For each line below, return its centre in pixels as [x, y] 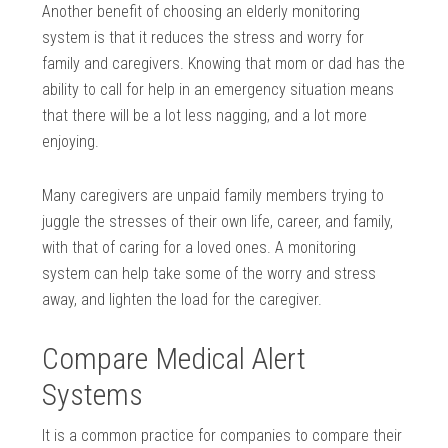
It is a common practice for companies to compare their [222, 436]
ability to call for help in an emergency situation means [218, 90]
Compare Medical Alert [174, 359]
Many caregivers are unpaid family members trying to [213, 196]
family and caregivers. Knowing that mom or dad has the [224, 64]
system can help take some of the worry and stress [209, 274]
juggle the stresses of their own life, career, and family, [218, 222]
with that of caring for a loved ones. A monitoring [199, 248]
